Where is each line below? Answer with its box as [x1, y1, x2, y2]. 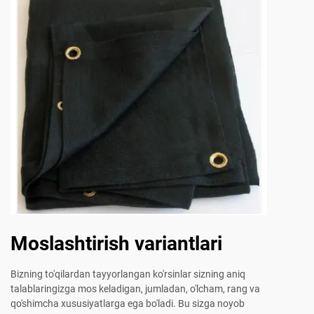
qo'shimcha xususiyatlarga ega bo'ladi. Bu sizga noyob [11, 298, 245, 310]
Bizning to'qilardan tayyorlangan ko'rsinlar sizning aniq [11, 268, 245, 280]
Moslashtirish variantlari [11, 232, 222, 256]
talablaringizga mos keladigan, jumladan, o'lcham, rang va [11, 283, 260, 295]
